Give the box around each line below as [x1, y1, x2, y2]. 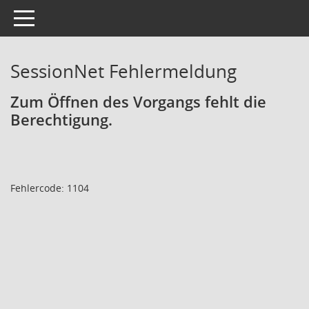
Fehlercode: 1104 [10, 181, 89, 195]
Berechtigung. [10, 109, 112, 130]
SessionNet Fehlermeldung [10, 59, 237, 83]
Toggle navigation [13, 10, 94, 23]
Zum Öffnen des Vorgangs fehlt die [10, 91, 266, 112]
